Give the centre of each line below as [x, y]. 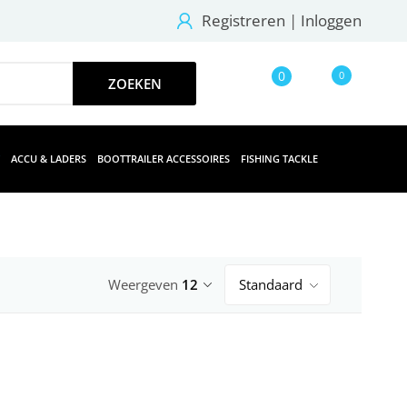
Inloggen [331, 20]
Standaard [271, 284]
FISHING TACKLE [279, 159]
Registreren [243, 20]
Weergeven [145, 284]
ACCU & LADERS [49, 159]
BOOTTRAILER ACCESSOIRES [164, 159]
